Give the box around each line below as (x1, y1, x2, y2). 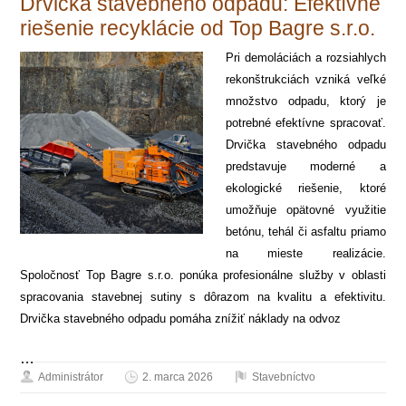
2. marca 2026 (142, 370, 214, 383)
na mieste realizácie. (226, 246, 386, 260)
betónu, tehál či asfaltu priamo (226, 224, 386, 238)
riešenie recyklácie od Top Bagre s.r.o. (20, 15, 376, 40)
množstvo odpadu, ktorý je (226, 93, 386, 108)
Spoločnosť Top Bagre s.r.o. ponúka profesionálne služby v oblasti (20, 267, 386, 282)
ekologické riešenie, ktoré (226, 180, 386, 195)
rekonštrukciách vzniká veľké (226, 72, 386, 86)
